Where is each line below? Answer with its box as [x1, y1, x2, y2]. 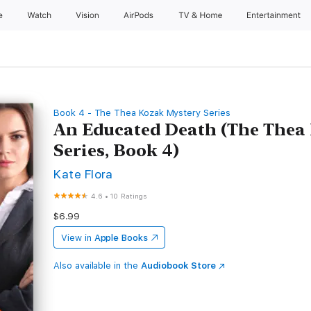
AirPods [123, 10, 156, 20]
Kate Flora [53, 167, 113, 181]
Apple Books [94, 233, 148, 243]
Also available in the [53, 260, 141, 271]
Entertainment [247, 10, 303, 20]
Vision [75, 10, 101, 20]
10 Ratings [110, 192, 148, 200]
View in [61, 233, 92, 243]
